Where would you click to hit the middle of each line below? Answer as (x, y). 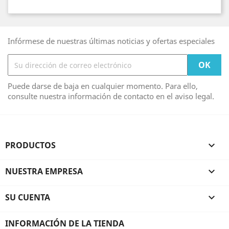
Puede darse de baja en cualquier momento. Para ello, (103, 86)
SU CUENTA (28, 197)
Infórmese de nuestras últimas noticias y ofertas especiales (111, 41)
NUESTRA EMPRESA (44, 171)
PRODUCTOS (30, 145)
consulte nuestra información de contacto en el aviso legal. (111, 96)
